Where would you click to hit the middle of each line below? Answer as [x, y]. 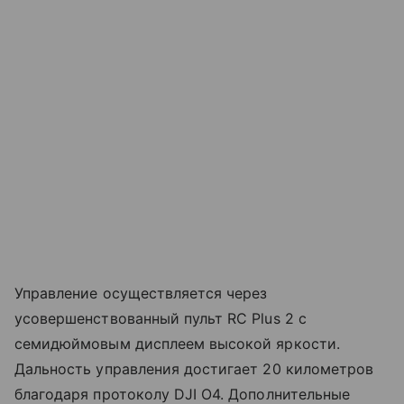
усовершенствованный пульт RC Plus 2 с [161, 318]
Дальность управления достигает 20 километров [194, 368]
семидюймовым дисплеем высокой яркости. [177, 343]
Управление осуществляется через [141, 293]
